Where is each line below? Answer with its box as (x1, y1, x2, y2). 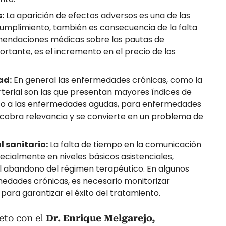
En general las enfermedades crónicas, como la (12, 74, 202, 86)
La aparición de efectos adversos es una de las (4, 10, 190, 22)
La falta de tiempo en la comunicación (48, 139, 201, 151)
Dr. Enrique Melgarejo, (43, 213, 155, 224)
